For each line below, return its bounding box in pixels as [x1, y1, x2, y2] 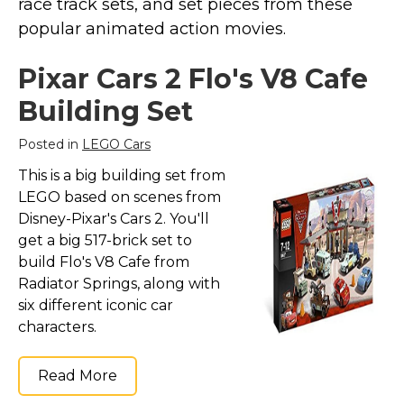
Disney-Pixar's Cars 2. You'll [18, 210, 209, 227]
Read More [38, 367, 117, 384]
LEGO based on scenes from [18, 188, 221, 206]
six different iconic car [18, 297, 173, 314]
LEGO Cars [82, 136, 151, 152]
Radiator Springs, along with [18, 275, 220, 292]
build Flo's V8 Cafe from [18, 253, 189, 271]
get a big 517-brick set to [18, 232, 192, 249]
